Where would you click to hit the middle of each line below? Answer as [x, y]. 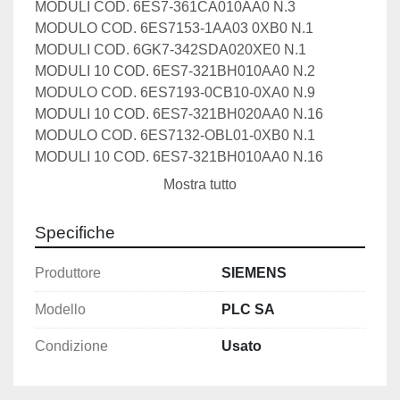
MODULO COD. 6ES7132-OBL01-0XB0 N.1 [180, 136]
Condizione [71, 346]
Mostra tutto [200, 185]
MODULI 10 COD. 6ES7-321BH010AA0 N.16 [184, 157]
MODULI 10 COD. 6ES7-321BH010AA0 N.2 [180, 71]
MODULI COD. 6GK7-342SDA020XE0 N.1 [176, 50]
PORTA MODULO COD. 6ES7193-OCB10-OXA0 [191, 179]
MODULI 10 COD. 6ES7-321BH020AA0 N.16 [183, 114]
